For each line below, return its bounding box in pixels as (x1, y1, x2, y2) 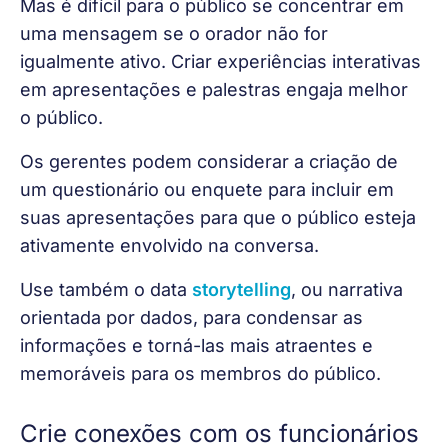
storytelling (192, 279, 291, 301)
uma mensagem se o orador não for (20, 22, 333, 44)
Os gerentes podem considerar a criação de (20, 151, 403, 173)
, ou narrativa (291, 279, 408, 301)
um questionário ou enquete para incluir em (20, 179, 399, 201)
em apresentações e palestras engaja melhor (20, 78, 413, 100)
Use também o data (20, 279, 192, 301)
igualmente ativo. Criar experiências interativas (20, 50, 426, 72)
